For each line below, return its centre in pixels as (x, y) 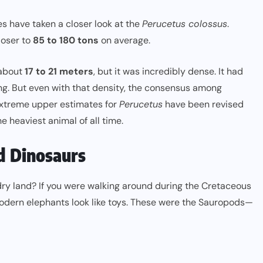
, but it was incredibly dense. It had (168, 71)
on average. (124, 40)
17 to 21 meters (59, 71)
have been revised (203, 104)
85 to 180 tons (66, 40)
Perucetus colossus (185, 24)
